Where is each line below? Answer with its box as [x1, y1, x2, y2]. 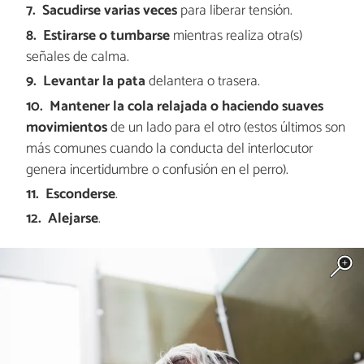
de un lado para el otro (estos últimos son [106, 115, 345, 140]
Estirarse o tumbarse [43, 24, 171, 48]
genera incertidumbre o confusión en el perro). [25, 158, 288, 182]
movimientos [25, 115, 107, 140]
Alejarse [48, 207, 99, 232]
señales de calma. [25, 45, 129, 69]
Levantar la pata [43, 70, 146, 94]
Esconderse [45, 182, 116, 206]
